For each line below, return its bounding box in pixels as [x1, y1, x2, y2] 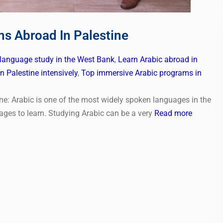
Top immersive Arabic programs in [81, 68, 202, 78]
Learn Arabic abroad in [118, 55, 198, 65]
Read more [154, 109, 192, 118]
